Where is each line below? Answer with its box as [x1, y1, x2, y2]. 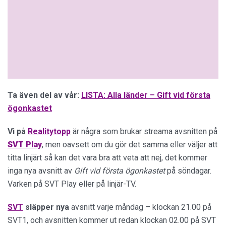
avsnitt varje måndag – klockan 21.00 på [69, 202, 211, 212]
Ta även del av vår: [8, 90, 79, 100]
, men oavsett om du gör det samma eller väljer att [42, 140, 217, 149]
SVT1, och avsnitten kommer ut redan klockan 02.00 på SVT [8, 215, 216, 225]
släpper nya [23, 202, 69, 212]
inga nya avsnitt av [8, 166, 74, 176]
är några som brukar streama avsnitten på [71, 127, 217, 136]
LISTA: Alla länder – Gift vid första [81, 90, 210, 100]
